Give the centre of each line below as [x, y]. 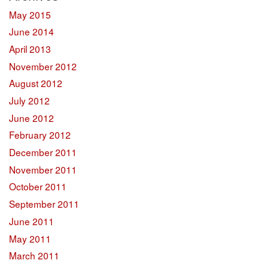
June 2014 [32, 32]
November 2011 [43, 169]
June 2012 [32, 117]
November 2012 [43, 66]
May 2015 [30, 14]
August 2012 [36, 83]
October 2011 [38, 186]
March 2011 [34, 255]
